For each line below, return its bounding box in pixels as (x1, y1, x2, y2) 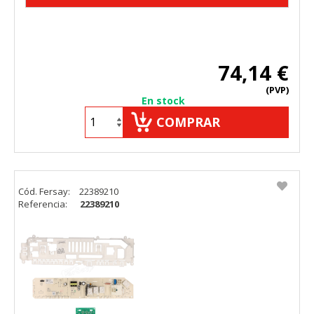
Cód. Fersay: (18, 184, 72, 198)
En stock (142, 93, 185, 107)
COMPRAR (156, 113, 220, 130)
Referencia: (18, 197, 69, 210)
